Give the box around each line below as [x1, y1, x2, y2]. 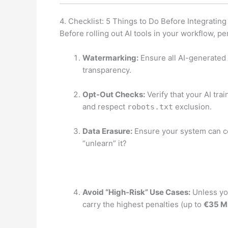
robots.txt [127, 102, 173, 112]
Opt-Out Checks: [82, 90, 145, 100]
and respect [82, 102, 127, 112]
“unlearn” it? [82, 138, 127, 149]
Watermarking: [82, 53, 138, 63]
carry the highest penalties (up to [82, 199, 204, 210]
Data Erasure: [82, 126, 132, 136]
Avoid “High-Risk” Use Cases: [82, 187, 190, 197]
